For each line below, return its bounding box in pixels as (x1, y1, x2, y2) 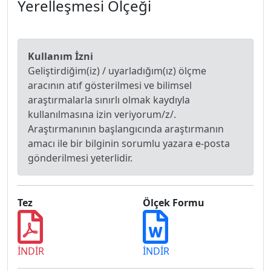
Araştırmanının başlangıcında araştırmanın (28, 122, 224, 135)
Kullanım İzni (28, 50, 93, 63)
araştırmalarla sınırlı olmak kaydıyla (28, 93, 190, 106)
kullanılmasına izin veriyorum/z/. (28, 108, 176, 121)
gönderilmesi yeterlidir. (28, 151, 132, 165)
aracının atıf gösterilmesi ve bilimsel (28, 79, 192, 92)
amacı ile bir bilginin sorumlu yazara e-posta (28, 137, 230, 150)
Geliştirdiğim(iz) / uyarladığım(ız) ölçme (28, 64, 206, 77)
